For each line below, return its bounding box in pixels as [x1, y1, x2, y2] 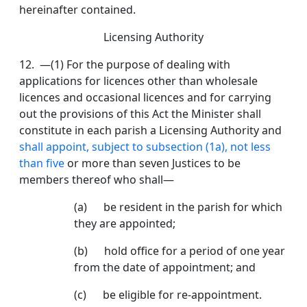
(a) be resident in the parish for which [74, 199, 282, 215]
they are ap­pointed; [74, 216, 175, 232]
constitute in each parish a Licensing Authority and [19, 123, 282, 138]
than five [19, 156, 64, 171]
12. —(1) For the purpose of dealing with [19, 57, 230, 73]
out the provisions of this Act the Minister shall [19, 106, 261, 122]
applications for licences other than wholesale [19, 73, 258, 89]
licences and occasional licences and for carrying [19, 90, 271, 106]
